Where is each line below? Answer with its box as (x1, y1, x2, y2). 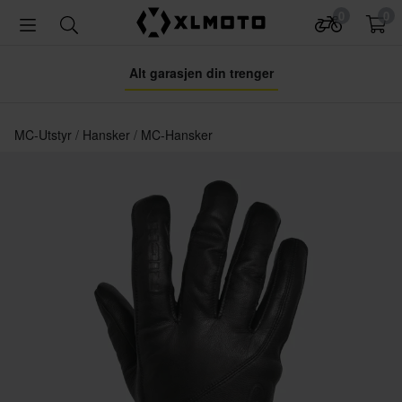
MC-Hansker (141, 126, 213, 144)
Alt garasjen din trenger (128, 64, 274, 82)
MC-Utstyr (14, 126, 75, 144)
